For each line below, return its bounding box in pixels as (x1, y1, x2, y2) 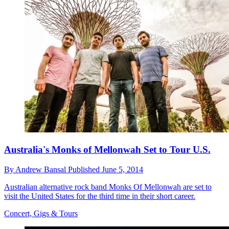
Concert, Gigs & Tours (4, 209, 78, 218)
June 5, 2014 (102, 165, 143, 174)
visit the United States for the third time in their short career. (4, 191, 195, 200)
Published (68, 165, 102, 174)
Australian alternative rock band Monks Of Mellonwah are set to (4, 182, 212, 191)
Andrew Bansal (15, 165, 68, 174)
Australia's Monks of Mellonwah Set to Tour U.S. (4, 144, 211, 155)
